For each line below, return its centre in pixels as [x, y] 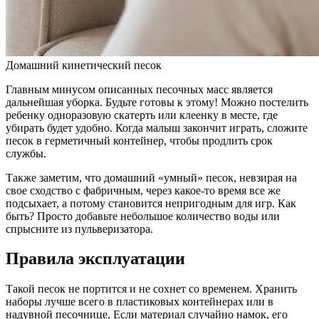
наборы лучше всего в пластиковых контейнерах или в [140, 302]
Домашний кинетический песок [84, 65]
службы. [26, 153]
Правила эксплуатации [95, 259]
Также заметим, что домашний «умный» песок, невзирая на [151, 177]
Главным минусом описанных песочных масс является [139, 89]
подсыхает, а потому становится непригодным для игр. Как [151, 203]
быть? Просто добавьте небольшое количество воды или [143, 216]
